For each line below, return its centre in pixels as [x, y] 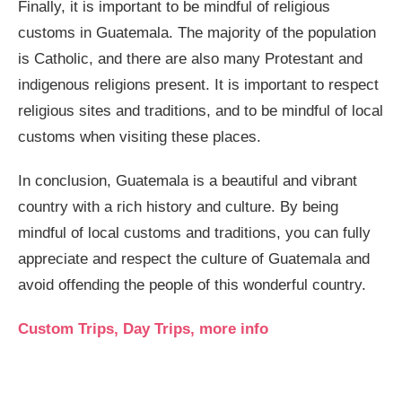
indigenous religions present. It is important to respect [198, 85]
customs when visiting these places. [140, 137]
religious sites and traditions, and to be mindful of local [201, 111]
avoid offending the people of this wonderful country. [192, 285]
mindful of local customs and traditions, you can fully [194, 233]
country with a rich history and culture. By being [178, 207]
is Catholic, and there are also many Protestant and [190, 59]
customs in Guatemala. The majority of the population [197, 33]
